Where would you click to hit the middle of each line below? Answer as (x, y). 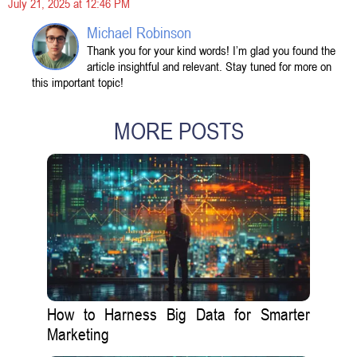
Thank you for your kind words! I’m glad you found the (211, 50)
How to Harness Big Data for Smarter (178, 314)
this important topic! (78, 82)
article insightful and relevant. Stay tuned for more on (209, 66)
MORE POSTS (178, 132)
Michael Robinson (139, 33)
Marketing (78, 334)
